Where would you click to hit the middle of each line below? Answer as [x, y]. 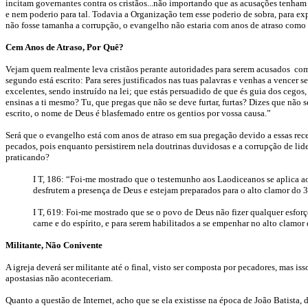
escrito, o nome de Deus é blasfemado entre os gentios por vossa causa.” [138, 113]
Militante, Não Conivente [54, 245]
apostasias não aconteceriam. [59, 278]
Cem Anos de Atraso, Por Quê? [65, 47]
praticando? [27, 157]
